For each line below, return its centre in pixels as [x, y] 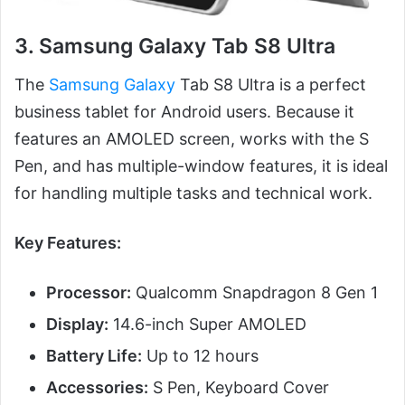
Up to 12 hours [200, 355]
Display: [77, 324]
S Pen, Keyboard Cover [239, 387]
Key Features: [68, 242]
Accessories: [97, 387]
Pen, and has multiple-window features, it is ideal [201, 165]
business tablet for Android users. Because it [184, 111]
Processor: [89, 292]
